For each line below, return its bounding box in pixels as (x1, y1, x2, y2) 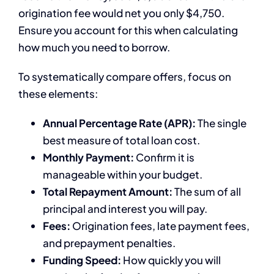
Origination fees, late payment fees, (70, 218, 250, 232)
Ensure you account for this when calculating (18, 23, 238, 37)
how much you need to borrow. (18, 40, 170, 54)
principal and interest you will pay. (43, 201, 207, 215)
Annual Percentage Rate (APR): (43, 116, 196, 130)
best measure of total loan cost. (43, 133, 200, 147)
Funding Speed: (43, 253, 121, 267)
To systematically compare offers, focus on (18, 69, 231, 83)
